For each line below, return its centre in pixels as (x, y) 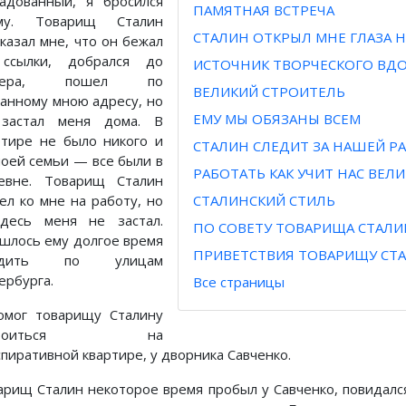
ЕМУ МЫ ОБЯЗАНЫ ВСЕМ (277, 119)
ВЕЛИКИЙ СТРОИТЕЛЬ (269, 92)
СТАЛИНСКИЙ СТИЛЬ (264, 201)
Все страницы (239, 282)
